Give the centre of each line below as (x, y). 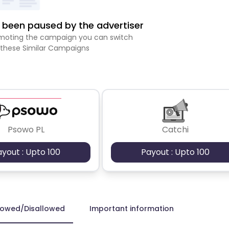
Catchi (175, 129)
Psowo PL (26, 129)
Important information (132, 208)
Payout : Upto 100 (175, 152)
